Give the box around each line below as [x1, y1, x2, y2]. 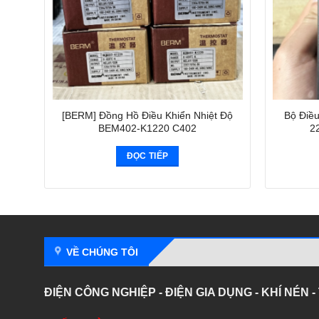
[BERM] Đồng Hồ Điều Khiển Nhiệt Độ [62, 109, 233, 121]
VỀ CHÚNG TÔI [66, 246, 138, 258]
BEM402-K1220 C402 [98, 122, 197, 134]
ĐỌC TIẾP [126, 151, 169, 160]
